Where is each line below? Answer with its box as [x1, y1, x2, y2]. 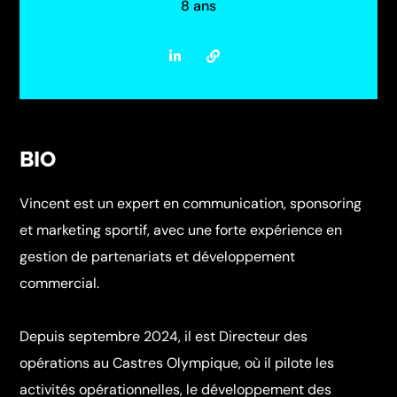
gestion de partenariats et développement [19, 247, 296, 267]
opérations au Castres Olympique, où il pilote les [19, 354, 335, 373]
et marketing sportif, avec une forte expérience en [19, 221, 343, 240]
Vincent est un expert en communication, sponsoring [19, 194, 362, 214]
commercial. [19, 274, 100, 293]
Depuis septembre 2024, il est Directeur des [19, 327, 308, 346]
